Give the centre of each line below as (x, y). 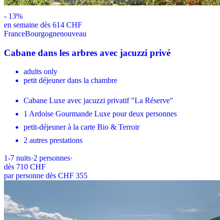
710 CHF (31, 167)
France (14, 33)
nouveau (73, 33)
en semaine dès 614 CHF (43, 25)
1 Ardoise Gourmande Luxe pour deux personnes (100, 114)
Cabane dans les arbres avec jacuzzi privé (87, 53)
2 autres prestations (53, 140)
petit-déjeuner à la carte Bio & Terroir (82, 127)
